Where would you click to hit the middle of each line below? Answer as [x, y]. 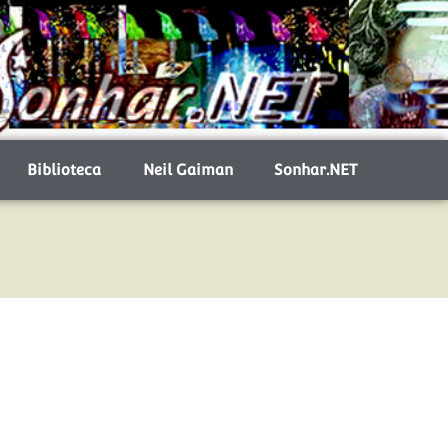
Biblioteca [64, 169]
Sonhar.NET [316, 169]
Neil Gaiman [187, 169]
